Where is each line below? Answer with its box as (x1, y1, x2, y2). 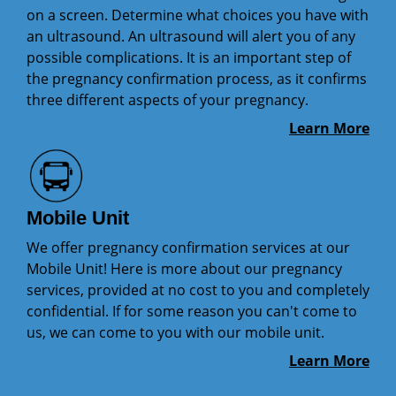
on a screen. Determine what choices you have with (27, 5, 369, 26)
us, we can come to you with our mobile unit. (27, 322, 324, 342)
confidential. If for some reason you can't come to (27, 301, 357, 321)
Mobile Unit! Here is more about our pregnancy (27, 258, 342, 278)
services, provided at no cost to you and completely (27, 279, 369, 300)
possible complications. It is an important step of (27, 48, 351, 68)
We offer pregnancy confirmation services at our (27, 237, 350, 257)
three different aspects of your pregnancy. (27, 90, 308, 110)
